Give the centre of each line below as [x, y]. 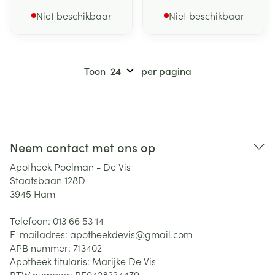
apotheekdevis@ [107, 234]
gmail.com [168, 234]
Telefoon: [31, 220]
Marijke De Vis [124, 261]
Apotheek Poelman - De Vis [70, 166]
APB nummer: [41, 247]
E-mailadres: [40, 234]
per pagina [166, 71]
